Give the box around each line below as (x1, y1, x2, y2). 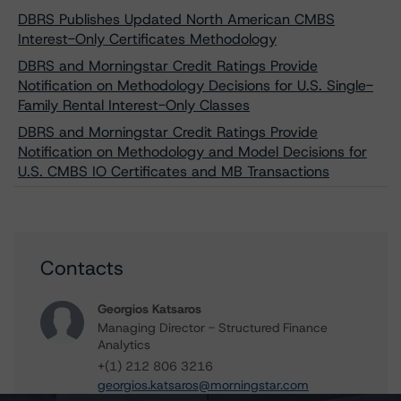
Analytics (98, 337, 150, 353)
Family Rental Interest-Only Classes (18, 96, 250, 115)
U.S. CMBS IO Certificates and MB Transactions (18, 162, 329, 181)
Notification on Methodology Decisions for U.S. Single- (18, 76, 373, 95)
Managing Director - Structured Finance (98, 320, 328, 336)
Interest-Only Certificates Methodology (18, 30, 277, 48)
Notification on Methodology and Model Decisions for (18, 142, 367, 161)
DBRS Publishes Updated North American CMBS (18, 10, 335, 29)
